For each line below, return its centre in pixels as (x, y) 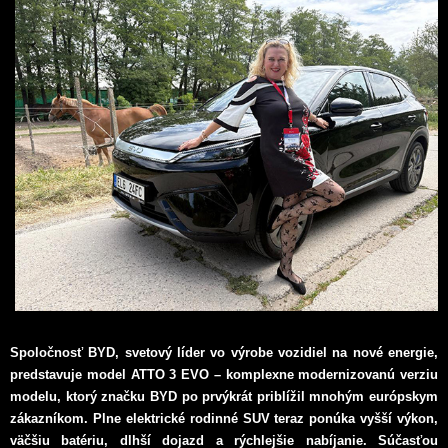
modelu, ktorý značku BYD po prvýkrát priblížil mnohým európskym (224, 396)
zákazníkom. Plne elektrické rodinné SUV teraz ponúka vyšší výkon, (224, 418)
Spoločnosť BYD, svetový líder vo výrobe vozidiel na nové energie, (224, 352)
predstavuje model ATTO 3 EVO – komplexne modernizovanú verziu (224, 374)
